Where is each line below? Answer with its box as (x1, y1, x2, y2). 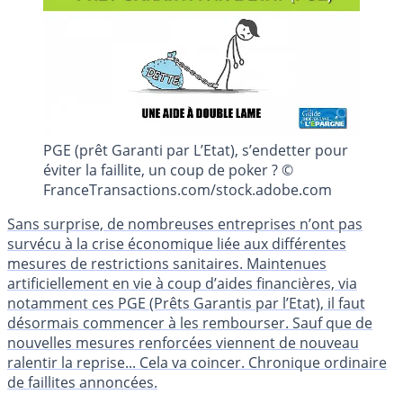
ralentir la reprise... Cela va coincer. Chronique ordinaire (7, 352, 387, 372)
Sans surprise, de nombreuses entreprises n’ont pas (7, 213, 363, 234)
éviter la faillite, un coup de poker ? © (43, 159, 293, 180)
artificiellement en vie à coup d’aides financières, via (7, 273, 357, 293)
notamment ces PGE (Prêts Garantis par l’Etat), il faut (7, 292, 365, 313)
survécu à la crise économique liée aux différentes (7, 233, 346, 254)
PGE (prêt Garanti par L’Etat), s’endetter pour (43, 139, 348, 160)
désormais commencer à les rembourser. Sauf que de (7, 312, 372, 333)
